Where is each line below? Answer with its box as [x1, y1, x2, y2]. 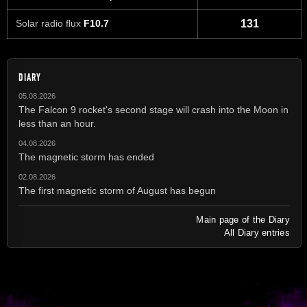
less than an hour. [19, 117, 96, 129]
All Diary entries [223, 227, 290, 238]
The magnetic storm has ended [19, 151, 154, 162]
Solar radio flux [16, 18, 84, 29]
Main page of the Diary [196, 214, 290, 225]
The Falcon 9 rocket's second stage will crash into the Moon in [19, 103, 288, 115]
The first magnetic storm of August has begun [19, 184, 216, 196]
